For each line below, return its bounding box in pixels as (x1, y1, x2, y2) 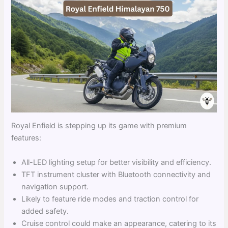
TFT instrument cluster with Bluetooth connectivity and (21, 169, 211, 179)
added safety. (21, 206, 69, 216)
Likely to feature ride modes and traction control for (21, 194, 199, 204)
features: (11, 133, 42, 143)
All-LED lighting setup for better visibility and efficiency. (21, 157, 212, 167)
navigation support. (21, 182, 89, 191)
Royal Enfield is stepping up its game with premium (11, 121, 187, 131)
